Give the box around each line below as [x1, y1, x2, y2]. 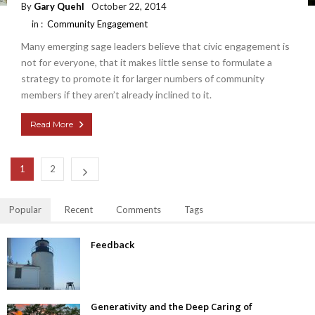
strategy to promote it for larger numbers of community [21, 72, 264, 84]
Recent [65, 203, 93, 215]
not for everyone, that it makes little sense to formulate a [21, 56, 272, 68]
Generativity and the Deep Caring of [91, 300, 252, 313]
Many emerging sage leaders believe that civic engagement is [21, 39, 290, 52]
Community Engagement [47, 18, 148, 30]
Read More [30, 118, 73, 129]
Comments [116, 203, 161, 215]
